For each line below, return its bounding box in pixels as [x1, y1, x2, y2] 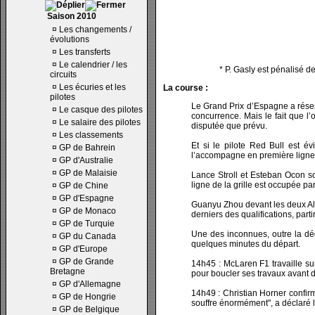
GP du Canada [59, 231, 116, 241]
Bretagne [50, 266, 85, 276]
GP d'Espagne [59, 193, 114, 203]
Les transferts [59, 47, 110, 57]
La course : [163, 83, 208, 93]
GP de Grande [59, 257, 114, 266]
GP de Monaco [59, 206, 116, 216]
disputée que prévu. [191, 121, 267, 131]
